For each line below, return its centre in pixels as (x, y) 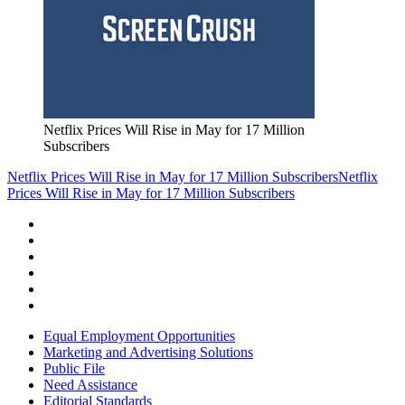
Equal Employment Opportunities (139, 336)
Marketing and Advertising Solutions (148, 353)
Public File (74, 369)
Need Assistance (90, 385)
